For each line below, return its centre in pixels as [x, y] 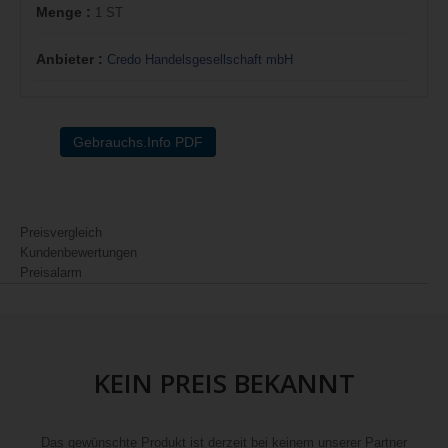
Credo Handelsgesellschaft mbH [200, 59]
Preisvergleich [61, 232]
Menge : [65, 12]
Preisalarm [51, 272]
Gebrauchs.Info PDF [138, 142]
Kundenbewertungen [78, 252]
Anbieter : [71, 59]
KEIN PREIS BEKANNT [224, 383]
